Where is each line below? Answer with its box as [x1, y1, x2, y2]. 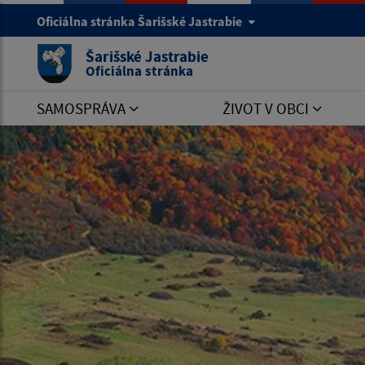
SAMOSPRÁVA [37, 99, 129, 118]
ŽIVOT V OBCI [222, 99, 312, 118]
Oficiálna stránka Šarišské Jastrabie [37, 13, 244, 29]
